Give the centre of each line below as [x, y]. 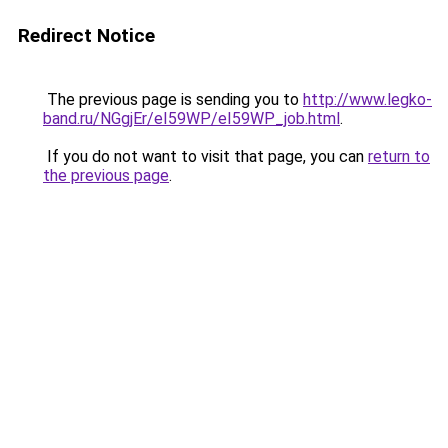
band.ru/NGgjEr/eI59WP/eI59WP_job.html [191, 118]
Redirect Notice [86, 35]
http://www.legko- [367, 99]
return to [399, 156]
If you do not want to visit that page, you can [205, 156]
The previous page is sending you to [173, 99]
